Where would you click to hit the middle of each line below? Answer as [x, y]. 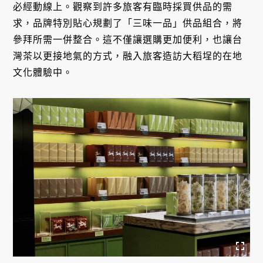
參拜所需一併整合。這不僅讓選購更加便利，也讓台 [128, 40]
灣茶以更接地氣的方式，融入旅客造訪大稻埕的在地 [128, 56]
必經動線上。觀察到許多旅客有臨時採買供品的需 [123, 7]
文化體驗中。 [43, 73]
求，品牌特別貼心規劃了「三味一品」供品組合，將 [128, 23]
